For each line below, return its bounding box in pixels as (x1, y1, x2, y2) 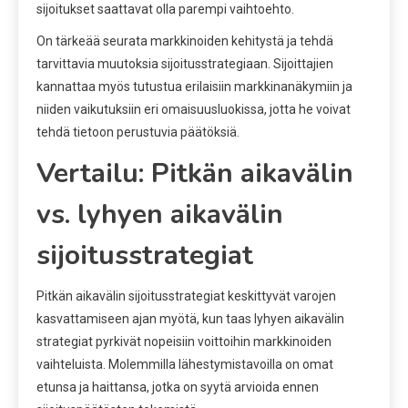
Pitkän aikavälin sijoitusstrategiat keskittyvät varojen (36, 288, 336, 303)
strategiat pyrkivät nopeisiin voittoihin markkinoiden (36, 333, 331, 349)
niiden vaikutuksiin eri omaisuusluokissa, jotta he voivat (36, 101, 351, 117)
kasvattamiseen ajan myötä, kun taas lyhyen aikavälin (36, 311, 344, 326)
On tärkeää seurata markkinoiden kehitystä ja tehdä (36, 33, 333, 48)
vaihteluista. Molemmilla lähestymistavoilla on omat (36, 356, 333, 372)
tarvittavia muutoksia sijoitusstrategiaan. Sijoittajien (36, 56, 333, 71)
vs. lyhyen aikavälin (36, 195, 283, 233)
